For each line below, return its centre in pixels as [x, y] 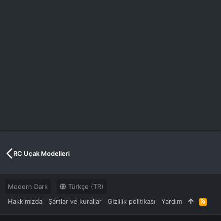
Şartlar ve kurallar [75, 202]
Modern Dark [28, 186]
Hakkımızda [25, 202]
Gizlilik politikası [131, 202]
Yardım [172, 202]
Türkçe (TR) [85, 186]
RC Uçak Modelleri [42, 153]
